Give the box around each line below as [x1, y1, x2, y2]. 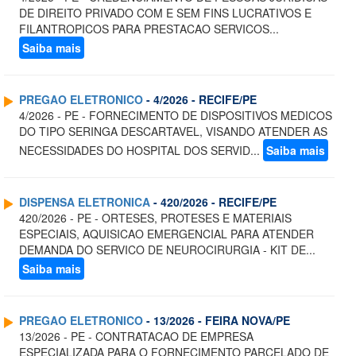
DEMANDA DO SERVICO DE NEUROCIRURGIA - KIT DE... [19, 242, 315, 258]
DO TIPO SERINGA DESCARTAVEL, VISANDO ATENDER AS [19, 123, 327, 140]
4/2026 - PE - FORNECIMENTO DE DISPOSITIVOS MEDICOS [19, 107, 332, 124]
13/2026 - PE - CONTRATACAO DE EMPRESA [19, 328, 253, 345]
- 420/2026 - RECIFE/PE [150, 194, 277, 211]
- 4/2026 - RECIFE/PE [143, 91, 257, 108]
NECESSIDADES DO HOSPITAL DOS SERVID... [19, 142, 263, 159]
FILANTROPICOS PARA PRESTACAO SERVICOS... [19, 21, 279, 37]
